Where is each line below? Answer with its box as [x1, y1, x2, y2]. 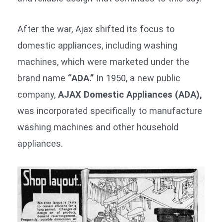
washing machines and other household [17, 122, 178, 133]
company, [17, 89, 58, 100]
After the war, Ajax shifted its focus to [17, 24, 174, 35]
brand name [17, 73, 68, 84]
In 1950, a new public [94, 73, 180, 84]
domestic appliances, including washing [17, 40, 177, 51]
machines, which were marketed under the [17, 56, 189, 67]
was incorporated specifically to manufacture [17, 106, 202, 116]
